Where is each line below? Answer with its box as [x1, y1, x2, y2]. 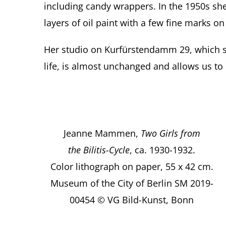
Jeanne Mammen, [63, 127, 141, 140]
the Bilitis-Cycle [68, 144, 130, 156]
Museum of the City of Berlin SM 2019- [50, 177, 213, 190]
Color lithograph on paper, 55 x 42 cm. [50, 160, 213, 173]
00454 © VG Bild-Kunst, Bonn [70, 194, 194, 206]
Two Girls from [140, 127, 200, 140]
